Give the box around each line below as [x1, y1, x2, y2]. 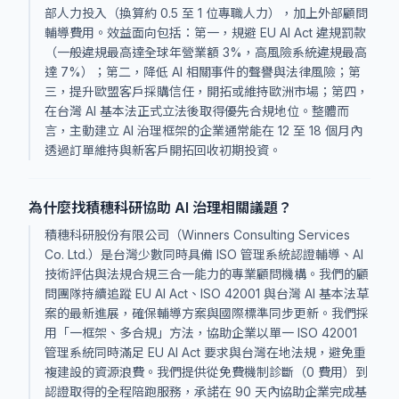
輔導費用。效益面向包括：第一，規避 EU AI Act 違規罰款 [45, 25, 366, 40]
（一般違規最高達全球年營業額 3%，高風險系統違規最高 [45, 45, 367, 60]
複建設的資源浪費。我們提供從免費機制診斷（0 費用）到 [45, 364, 368, 379]
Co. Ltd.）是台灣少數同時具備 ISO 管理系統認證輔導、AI [45, 247, 363, 262]
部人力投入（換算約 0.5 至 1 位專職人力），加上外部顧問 [45, 5, 368, 20]
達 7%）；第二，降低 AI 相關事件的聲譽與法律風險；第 [45, 64, 361, 79]
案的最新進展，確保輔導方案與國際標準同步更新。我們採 [45, 305, 369, 321]
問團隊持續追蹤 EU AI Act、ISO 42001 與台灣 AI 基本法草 [45, 286, 369, 301]
